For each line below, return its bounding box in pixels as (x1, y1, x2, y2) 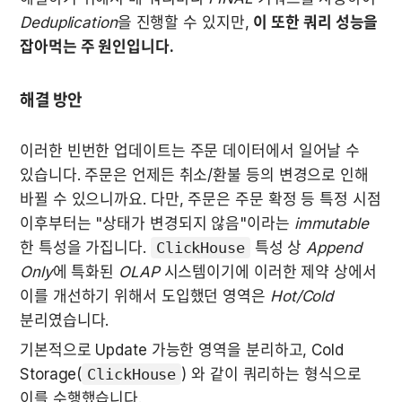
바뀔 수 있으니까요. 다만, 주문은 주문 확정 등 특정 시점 (20, 190, 381, 209)
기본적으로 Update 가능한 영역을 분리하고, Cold (20, 341, 344, 360)
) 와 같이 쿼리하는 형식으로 (181, 365, 362, 384)
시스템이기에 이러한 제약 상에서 (159, 263, 377, 282)
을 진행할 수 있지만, (117, 13, 254, 32)
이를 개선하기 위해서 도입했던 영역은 (20, 287, 270, 306)
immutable (293, 214, 369, 233)
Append (306, 239, 362, 258)
